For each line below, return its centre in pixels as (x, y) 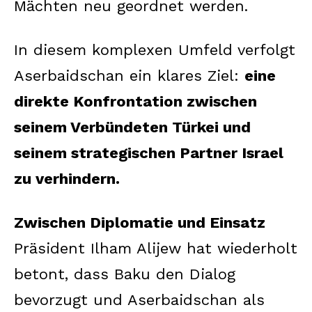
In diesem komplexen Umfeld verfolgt (155, 49)
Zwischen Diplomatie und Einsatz (140, 222)
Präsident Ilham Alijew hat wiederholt (156, 248)
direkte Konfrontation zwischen (135, 101)
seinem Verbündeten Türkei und (132, 127)
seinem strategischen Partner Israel (149, 153)
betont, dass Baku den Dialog (125, 274)
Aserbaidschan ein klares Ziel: (129, 75)
